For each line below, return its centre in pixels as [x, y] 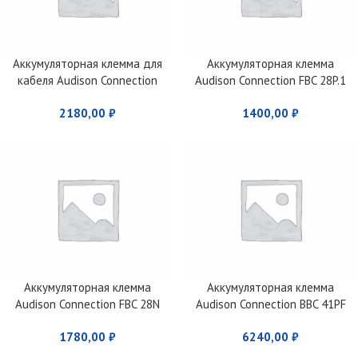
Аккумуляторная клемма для [88, 63]
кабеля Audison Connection [88, 80]
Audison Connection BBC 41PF [270, 304]
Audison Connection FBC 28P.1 [270, 80]
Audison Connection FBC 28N [88, 304]
